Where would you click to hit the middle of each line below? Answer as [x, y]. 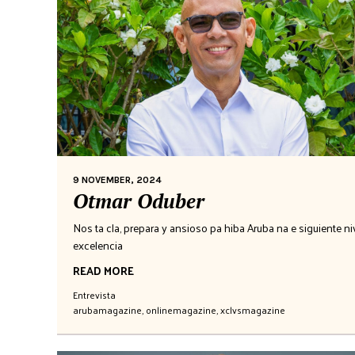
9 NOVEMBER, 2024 [117, 179]
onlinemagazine [181, 309]
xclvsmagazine [253, 309]
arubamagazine [107, 309]
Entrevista [94, 294]
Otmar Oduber [139, 200]
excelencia [98, 245]
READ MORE [103, 270]
